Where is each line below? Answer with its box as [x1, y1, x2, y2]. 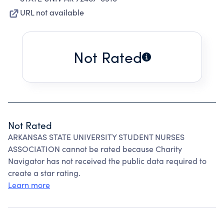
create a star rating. [8, 167, 80, 178]
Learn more [8, 179, 50, 190]
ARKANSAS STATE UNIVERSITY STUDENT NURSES [8, 131, 184, 142]
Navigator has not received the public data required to [8, 155, 206, 166]
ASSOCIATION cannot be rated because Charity [8, 143, 182, 154]
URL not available [20, 7, 84, 17]
